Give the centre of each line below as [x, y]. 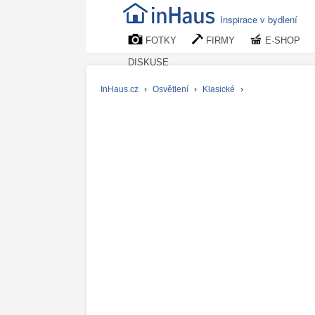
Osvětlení [171, 89]
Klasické [219, 89]
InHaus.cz [120, 89]
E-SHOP [281, 40]
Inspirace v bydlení [259, 19]
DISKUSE [148, 62]
